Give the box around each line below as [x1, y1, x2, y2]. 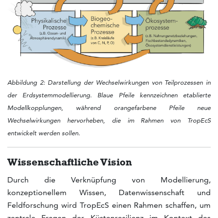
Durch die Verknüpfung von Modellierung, [7, 175, 211, 184]
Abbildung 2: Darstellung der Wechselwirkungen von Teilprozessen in [7, 78, 211, 87]
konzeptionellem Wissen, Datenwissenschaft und [7, 188, 211, 197]
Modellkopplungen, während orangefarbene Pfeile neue [7, 103, 211, 112]
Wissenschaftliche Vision [7, 155, 132, 168]
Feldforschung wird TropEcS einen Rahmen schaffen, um [7, 200, 211, 210]
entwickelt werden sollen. [7, 128, 80, 137]
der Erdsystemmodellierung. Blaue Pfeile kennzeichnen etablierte [7, 91, 211, 99]
